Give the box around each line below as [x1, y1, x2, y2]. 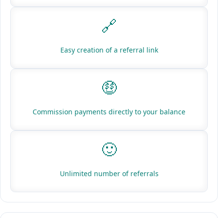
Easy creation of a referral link [60, 45, 158, 55]
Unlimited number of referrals [59, 169, 159, 179]
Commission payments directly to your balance [33, 107, 185, 117]
